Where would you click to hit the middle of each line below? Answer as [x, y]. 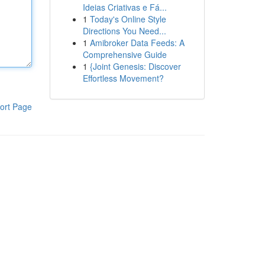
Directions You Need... [124, 31]
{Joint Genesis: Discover [135, 66]
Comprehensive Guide [125, 54]
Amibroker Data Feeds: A [137, 43]
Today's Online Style [128, 19]
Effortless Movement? [123, 78]
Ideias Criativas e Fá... [125, 7]
